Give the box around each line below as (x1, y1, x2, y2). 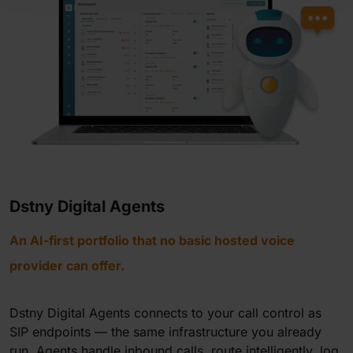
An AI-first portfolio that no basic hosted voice (9, 232, 295, 249)
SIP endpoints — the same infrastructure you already (9, 324, 321, 340)
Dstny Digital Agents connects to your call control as (9, 305, 321, 321)
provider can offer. (9, 258, 124, 274)
